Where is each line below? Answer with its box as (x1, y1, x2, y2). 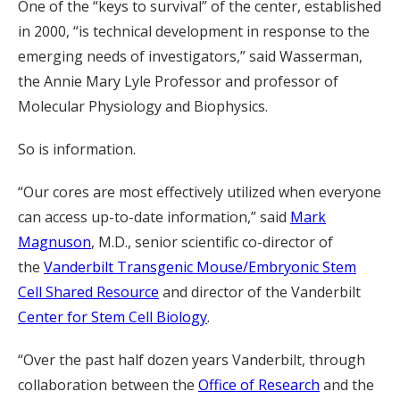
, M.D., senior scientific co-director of (91, 231, 333, 252)
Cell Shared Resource (18, 281, 159, 302)
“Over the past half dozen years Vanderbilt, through (18, 349, 365, 370)
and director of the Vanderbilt (159, 281, 361, 302)
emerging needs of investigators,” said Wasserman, (18, 46, 362, 66)
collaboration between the (18, 374, 198, 395)
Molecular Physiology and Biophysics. (18, 96, 268, 116)
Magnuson (18, 231, 91, 252)
